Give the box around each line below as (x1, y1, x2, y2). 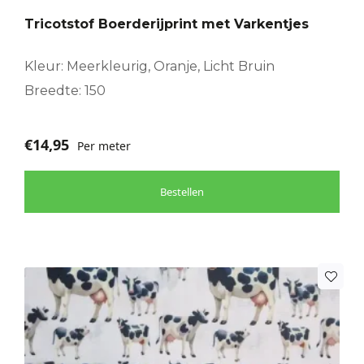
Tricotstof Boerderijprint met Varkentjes (24, 16, 309, 32)
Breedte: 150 (24, 83, 106, 99)
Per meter (77, 138, 131, 154)
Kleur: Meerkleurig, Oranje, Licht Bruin (24, 58, 275, 75)
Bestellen (160, 184, 204, 200)
